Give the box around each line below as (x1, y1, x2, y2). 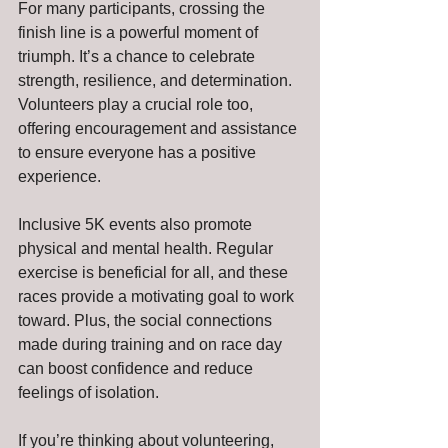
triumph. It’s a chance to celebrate (18, 47, 259, 65)
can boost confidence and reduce (18, 359, 257, 377)
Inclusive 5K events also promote (18, 215, 256, 233)
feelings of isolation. (18, 383, 159, 401)
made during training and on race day (18, 335, 286, 353)
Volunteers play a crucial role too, (18, 95, 257, 113)
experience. (18, 167, 101, 185)
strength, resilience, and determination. (18, 71, 296, 89)
